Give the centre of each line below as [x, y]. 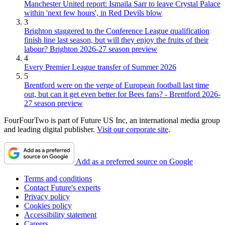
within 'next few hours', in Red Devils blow [93, 13]
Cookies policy [48, 205]
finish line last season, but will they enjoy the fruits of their [116, 40]
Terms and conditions [58, 178]
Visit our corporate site [133, 129]
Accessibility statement [60, 214]
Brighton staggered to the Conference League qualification [117, 31]
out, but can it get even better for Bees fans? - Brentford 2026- [122, 94]
